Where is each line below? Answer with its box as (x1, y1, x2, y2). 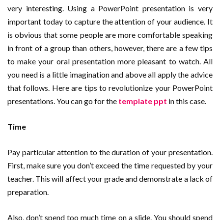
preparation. (7, 187, 49, 197)
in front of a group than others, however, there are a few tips (7, 43, 213, 53)
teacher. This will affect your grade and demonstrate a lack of (7, 174, 213, 184)
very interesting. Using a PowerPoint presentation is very (7, 3, 213, 13)
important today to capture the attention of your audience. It (7, 17, 213, 27)
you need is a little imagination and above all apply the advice (7, 70, 213, 80)
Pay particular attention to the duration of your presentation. (7, 147, 213, 157)
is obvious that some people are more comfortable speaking (7, 30, 213, 40)
